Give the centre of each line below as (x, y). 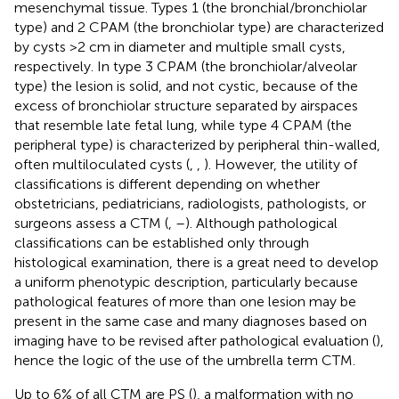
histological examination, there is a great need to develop (196, 262)
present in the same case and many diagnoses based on (191, 321)
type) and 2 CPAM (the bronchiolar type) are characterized (199, 27)
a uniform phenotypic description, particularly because (186, 281)
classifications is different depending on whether (167, 183)
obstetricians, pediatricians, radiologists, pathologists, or (190, 203)
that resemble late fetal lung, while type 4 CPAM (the (183, 125)
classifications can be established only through (162, 242)
